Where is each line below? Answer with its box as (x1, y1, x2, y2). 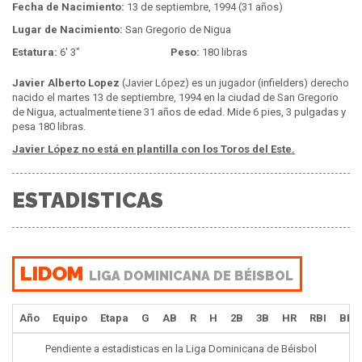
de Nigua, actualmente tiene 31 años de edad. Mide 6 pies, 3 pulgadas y (12, 105, 346, 118)
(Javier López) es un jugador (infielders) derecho (120, 76, 349, 89)
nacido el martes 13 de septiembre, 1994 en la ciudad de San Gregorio (12, 90, 339, 103)
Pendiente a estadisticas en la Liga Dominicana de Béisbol (45, 343, 317, 356)
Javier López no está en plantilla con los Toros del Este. (12, 142, 295, 155)
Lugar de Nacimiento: (12, 23, 123, 36)
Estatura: (12, 45, 57, 58)
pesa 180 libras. (12, 120, 86, 133)
